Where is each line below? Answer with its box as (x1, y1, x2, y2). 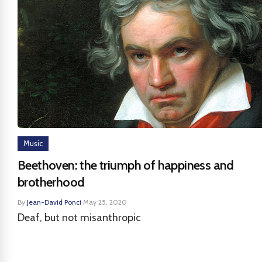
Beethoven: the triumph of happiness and (18, 157, 234, 173)
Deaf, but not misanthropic (18, 211, 141, 224)
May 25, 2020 (83, 198, 127, 206)
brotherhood (18, 174, 85, 190)
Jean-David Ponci (27, 198, 81, 206)
